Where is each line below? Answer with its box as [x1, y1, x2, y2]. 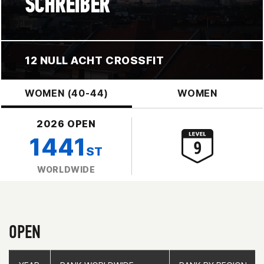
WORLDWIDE [37, 164, 96, 174]
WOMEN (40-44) [24, 87, 109, 99]
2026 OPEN [36, 117, 97, 130]
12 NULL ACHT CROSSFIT [25, 54, 164, 67]
